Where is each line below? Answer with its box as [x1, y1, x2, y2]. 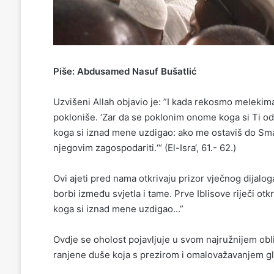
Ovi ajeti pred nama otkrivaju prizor [53, 172, 207, 184]
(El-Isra [161, 141, 195, 154]
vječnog [206, 172, 243, 184]
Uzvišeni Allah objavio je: [53, 95, 163, 108]
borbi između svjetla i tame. [53, 187, 172, 199]
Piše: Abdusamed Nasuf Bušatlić [53, 65, 197, 77]
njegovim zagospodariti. [53, 141, 157, 154]
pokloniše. [53, 111, 100, 123]
